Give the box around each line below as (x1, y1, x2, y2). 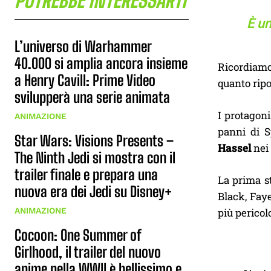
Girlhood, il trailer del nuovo (15, 243, 161, 261)
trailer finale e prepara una (15, 166, 158, 183)
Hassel (218, 141, 251, 155)
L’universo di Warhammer (15, 38, 152, 55)
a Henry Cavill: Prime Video (15, 71, 155, 89)
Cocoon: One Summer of (15, 226, 142, 244)
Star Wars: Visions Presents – (15, 132, 174, 149)
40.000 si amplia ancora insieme (15, 54, 188, 72)
